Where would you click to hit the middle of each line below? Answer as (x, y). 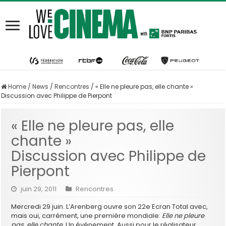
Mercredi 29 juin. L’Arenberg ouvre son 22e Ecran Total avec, (110, 206)
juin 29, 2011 (39, 189)
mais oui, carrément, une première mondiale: (87, 215)
